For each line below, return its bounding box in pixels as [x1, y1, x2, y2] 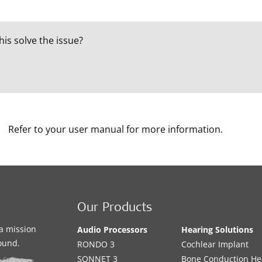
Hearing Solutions [181, 224, 254, 235]
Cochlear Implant [181, 239, 249, 250]
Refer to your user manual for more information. [8, 123, 223, 136]
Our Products [77, 202, 153, 215]
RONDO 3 [77, 239, 115, 250]
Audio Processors [77, 224, 148, 235]
